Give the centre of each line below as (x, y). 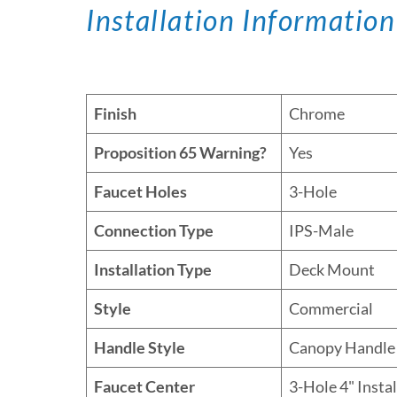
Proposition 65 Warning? (181, 152)
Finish (116, 113)
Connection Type (154, 230)
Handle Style (140, 347)
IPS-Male (322, 230)
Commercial (331, 308)
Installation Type (153, 269)
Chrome (317, 113)
